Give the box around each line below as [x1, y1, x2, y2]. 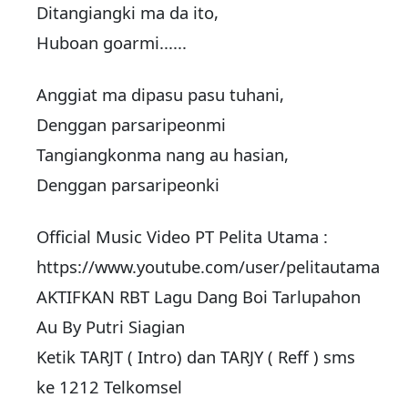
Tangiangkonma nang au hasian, [36, 143, 289, 167]
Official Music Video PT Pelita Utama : [36, 225, 328, 249]
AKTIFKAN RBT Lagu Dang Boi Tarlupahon [36, 285, 361, 309]
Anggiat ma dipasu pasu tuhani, [36, 83, 284, 107]
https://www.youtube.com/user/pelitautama [36, 255, 380, 279]
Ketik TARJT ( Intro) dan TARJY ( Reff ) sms [36, 345, 355, 369]
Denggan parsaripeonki [36, 173, 219, 197]
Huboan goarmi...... [36, 31, 187, 55]
